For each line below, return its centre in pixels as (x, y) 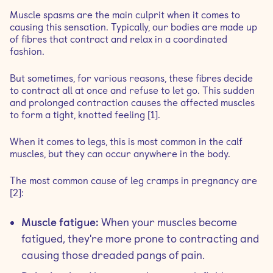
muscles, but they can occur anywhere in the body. (120, 154)
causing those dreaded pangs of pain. (113, 255)
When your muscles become (169, 222)
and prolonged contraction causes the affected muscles (132, 103)
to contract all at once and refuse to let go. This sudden (132, 90)
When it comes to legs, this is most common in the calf (126, 142)
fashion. (27, 51)
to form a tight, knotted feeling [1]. (85, 115)
